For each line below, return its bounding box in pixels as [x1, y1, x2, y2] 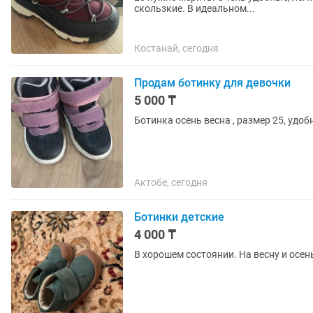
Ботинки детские [134, 210, 224, 224]
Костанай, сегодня [134, 43, 219, 54]
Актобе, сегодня [134, 177, 208, 188]
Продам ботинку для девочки [134, 76, 291, 89]
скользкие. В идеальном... [134, 3, 255, 14]
